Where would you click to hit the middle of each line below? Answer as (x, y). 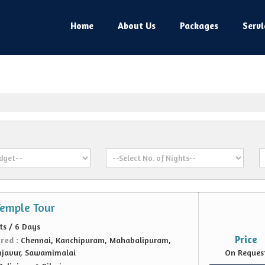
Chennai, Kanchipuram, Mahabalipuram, (96, 240)
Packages (199, 26)
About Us (137, 26)
